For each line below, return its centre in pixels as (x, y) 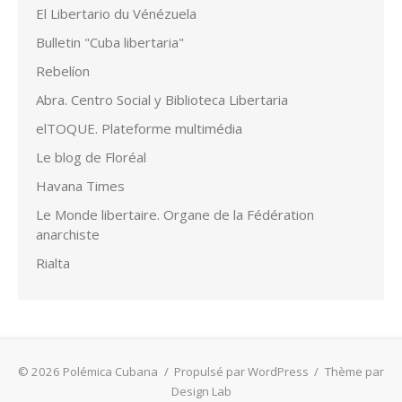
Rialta (53, 262)
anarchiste (68, 234)
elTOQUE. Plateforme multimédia (139, 128)
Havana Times (80, 185)
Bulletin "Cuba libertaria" (110, 42)
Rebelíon (63, 70)
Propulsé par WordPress (241, 371)
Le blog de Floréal (91, 157)
